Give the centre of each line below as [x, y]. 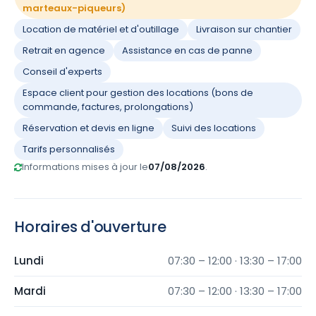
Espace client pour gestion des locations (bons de [138, 93]
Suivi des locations [214, 128]
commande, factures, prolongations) [108, 107]
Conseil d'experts [62, 72]
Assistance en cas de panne [187, 50]
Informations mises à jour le [85, 167]
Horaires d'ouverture [90, 227]
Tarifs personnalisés [69, 149]
